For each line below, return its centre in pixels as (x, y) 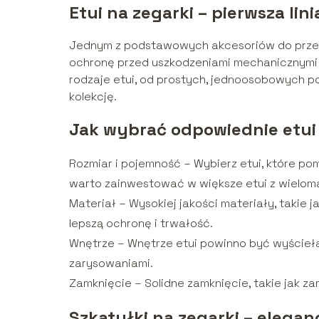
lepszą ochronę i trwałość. (141, 223)
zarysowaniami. (111, 263)
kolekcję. (93, 96)
